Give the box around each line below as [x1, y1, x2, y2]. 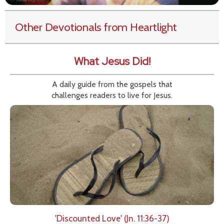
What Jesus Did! [73, 54, 150, 69]
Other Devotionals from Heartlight [15, 20, 177, 34]
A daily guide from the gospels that [51, 79, 172, 89]
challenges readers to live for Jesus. [51, 90, 172, 100]
